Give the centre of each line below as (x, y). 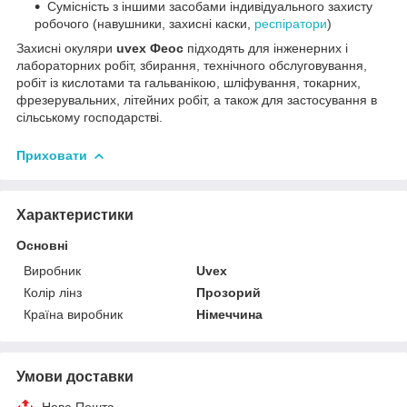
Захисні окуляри (66, 48)
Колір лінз (53, 292)
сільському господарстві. (89, 117)
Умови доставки (75, 376)
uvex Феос (152, 48)
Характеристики (75, 214)
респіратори (291, 23)
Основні (42, 245)
